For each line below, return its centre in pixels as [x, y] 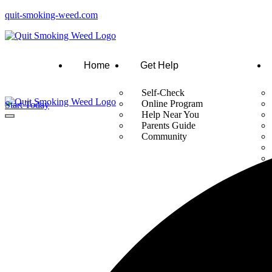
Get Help [159, 65]
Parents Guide [168, 125]
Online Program [172, 104]
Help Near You [170, 114]
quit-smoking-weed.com [51, 15]
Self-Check [163, 93]
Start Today [27, 105]
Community [164, 136]
